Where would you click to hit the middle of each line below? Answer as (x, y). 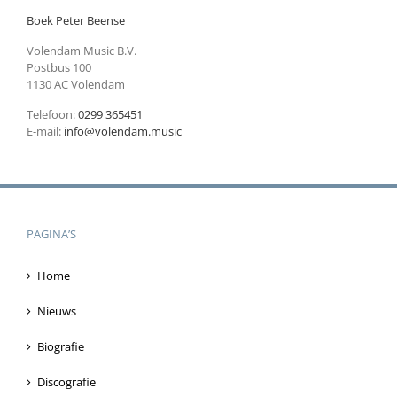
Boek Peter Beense (76, 21)
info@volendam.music (123, 131)
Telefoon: (52, 114)
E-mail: (45, 131)
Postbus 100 (59, 67)
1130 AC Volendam (76, 84)
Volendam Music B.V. (82, 50)
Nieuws (57, 311)
